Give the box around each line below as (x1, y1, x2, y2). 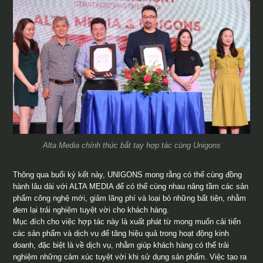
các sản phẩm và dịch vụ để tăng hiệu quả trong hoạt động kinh (13, 228, 230, 238)
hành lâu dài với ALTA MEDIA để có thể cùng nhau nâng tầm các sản (13, 181, 249, 191)
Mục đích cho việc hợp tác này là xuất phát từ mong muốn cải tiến (13, 217, 241, 226)
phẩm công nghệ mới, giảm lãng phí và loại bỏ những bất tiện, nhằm (13, 193, 247, 203)
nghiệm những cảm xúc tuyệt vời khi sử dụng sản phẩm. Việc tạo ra (13, 252, 247, 261)
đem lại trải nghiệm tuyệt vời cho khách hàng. (13, 205, 170, 214)
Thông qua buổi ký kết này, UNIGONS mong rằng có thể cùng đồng (13, 170, 242, 179)
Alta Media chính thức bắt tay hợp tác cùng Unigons (42, 140, 221, 150)
